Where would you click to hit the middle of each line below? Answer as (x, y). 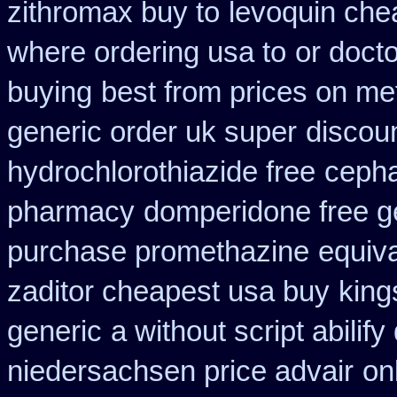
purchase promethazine (158, 252)
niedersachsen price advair (180, 371)
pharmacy (71, 212)
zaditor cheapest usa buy (168, 292)
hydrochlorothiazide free (161, 172)
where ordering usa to (147, 52)
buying (50, 92)
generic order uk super (152, 132)
